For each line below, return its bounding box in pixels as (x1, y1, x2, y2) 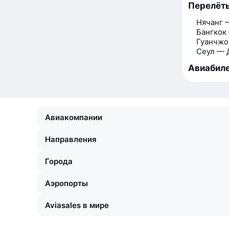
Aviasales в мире (45, 200, 109, 210)
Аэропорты (45, 178, 88, 188)
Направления (45, 134, 97, 144)
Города (45, 156, 73, 166)
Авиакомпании (45, 112, 102, 122)
